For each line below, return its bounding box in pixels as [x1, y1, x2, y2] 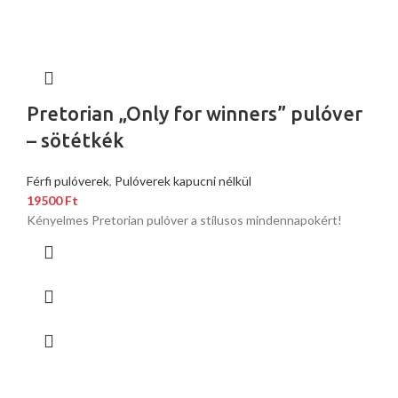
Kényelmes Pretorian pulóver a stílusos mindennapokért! [27, 212, 342, 228]
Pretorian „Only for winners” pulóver [27, 102, 362, 125]
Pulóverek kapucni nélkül [115, 173, 251, 189]
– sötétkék [27, 129, 124, 152]
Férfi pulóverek [27, 173, 109, 189]
